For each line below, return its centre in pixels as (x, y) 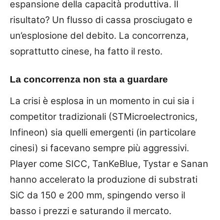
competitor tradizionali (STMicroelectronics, (104, 116)
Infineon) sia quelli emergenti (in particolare (103, 132)
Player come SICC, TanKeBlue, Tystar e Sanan (109, 164)
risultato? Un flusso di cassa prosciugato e (101, 20)
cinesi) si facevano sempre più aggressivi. (99, 148)
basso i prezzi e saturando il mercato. (91, 211)
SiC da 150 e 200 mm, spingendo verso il (97, 195)
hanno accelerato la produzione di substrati (104, 179)
